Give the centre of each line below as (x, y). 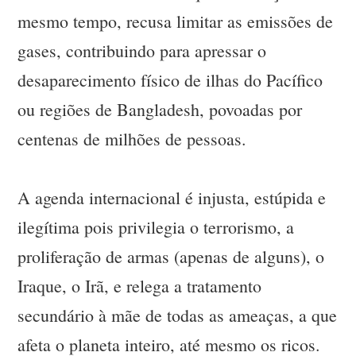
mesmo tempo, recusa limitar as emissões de (176, 21)
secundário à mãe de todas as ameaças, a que (178, 315)
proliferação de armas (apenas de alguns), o (171, 257)
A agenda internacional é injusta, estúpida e (172, 198)
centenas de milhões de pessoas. (132, 139)
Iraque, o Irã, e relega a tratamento (140, 286)
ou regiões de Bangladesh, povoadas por (160, 110)
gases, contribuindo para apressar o (142, 51)
